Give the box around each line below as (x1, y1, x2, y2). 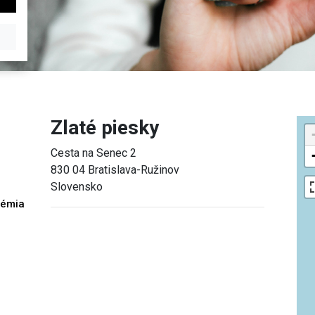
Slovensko (51, 179, 103, 193)
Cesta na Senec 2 (51, 146, 137, 160)
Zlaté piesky (51, 115, 160, 139)
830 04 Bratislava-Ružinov (51, 162, 180, 176)
